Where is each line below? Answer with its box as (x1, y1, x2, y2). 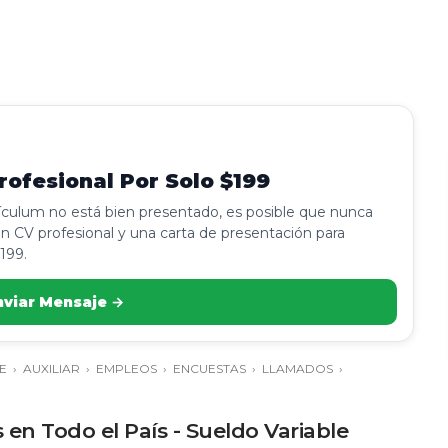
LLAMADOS (262, 361, 333, 376)
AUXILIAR (23, 361, 80, 376)
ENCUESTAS (173, 361, 246, 376)
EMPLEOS (96, 361, 157, 376)
